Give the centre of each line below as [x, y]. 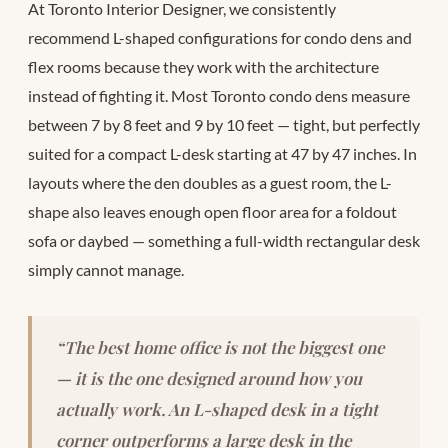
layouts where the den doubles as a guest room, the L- [210, 183]
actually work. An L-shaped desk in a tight [217, 409]
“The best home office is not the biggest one [220, 347]
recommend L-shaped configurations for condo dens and [220, 38]
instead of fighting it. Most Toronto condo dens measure [219, 96]
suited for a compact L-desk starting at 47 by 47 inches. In [222, 154]
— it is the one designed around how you [209, 378]
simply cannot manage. [106, 270]
